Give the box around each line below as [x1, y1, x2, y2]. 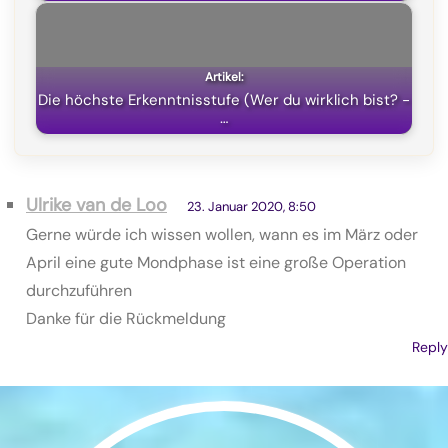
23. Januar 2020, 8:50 [187, 198, 316, 216]
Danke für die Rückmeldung [26, 308, 226, 330]
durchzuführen [26, 280, 132, 302]
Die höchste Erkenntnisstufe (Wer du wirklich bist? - [38, 90, 410, 111]
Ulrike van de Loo [26, 193, 167, 218]
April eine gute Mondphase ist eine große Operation [26, 252, 406, 274]
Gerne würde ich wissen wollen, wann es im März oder [26, 224, 418, 246]
